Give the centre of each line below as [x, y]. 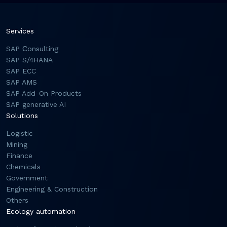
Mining [17, 144]
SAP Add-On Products [44, 93]
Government [27, 178]
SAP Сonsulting [32, 49]
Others [17, 200]
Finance [19, 156]
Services [20, 31]
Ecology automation [41, 211]
